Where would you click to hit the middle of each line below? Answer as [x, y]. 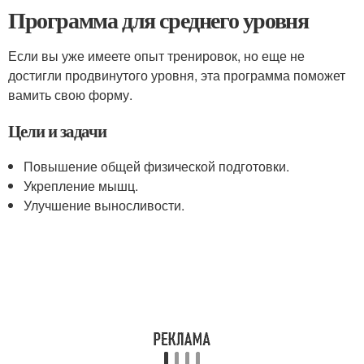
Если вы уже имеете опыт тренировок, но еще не [156, 56]
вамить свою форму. [70, 95]
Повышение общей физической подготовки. [157, 166]
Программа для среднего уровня [158, 20]
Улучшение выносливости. [104, 205]
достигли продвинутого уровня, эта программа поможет [177, 75]
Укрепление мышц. [81, 186]
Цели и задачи [58, 131]
